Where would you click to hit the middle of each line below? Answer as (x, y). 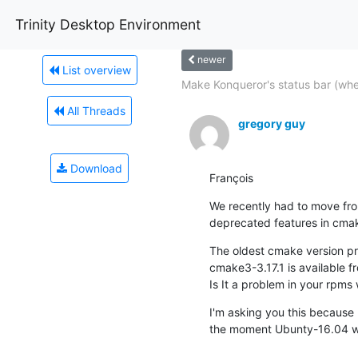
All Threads (95, 110)
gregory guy (271, 123)
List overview (95, 70)
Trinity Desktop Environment (108, 24)
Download (95, 168)
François (231, 177)
